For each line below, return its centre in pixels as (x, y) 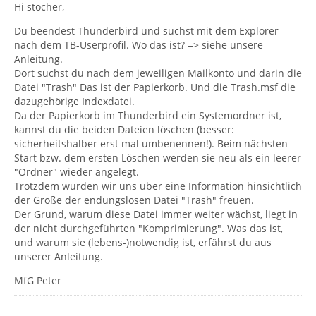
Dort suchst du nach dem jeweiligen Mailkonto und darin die (158, 73)
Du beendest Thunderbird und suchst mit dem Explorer (146, 31)
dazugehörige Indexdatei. (74, 101)
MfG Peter (38, 280)
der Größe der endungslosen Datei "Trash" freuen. (134, 200)
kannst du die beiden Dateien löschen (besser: (124, 129)
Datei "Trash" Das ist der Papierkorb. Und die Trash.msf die (155, 87)
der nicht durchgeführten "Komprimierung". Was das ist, (148, 228)
